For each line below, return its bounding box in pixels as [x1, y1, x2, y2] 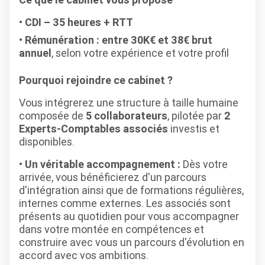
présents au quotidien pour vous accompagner [19, 209, 239, 223]
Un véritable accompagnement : [25, 157, 180, 171]
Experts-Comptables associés [19, 122, 168, 135]
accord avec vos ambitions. [19, 248, 148, 262]
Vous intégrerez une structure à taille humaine [19, 96, 238, 109]
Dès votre [180, 157, 228, 171]
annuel [19, 46, 51, 60]
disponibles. [19, 135, 75, 148]
